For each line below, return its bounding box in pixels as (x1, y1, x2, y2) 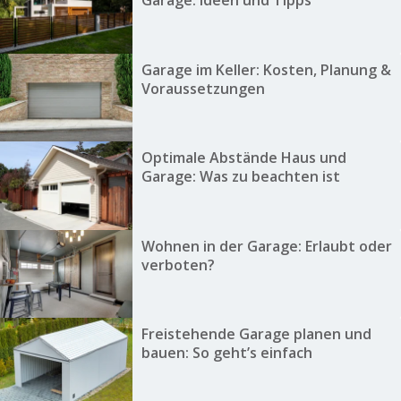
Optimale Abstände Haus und (141, 148, 346, 168)
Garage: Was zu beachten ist (141, 166, 340, 187)
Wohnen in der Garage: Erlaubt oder (141, 235, 392, 256)
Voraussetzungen (141, 78, 265, 98)
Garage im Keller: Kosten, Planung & (141, 59, 391, 80)
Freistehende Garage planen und (141, 323, 371, 344)
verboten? (141, 254, 215, 275)
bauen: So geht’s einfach (141, 342, 312, 363)
